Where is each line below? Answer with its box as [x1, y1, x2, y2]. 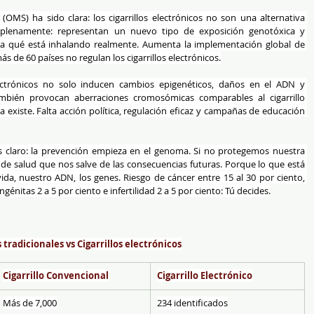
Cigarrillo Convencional [3, 269, 109, 282]
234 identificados [157, 296, 228, 309]
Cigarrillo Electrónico [157, 269, 252, 282]
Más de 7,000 [3, 296, 57, 309]
